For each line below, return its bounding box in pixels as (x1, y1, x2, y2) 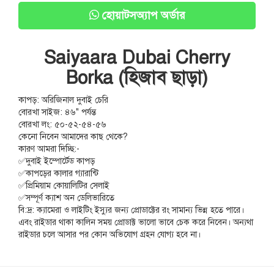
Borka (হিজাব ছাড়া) (66, 66, 208, 90)
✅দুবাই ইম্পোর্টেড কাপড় (18, 156, 95, 167)
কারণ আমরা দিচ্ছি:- (18, 144, 80, 155)
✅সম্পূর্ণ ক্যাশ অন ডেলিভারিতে (18, 193, 114, 204)
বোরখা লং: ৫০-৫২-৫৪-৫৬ (18, 119, 106, 130)
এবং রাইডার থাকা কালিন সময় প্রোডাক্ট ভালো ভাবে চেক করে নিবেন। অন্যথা (18, 217, 253, 228)
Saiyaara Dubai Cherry (44, 46, 230, 70)
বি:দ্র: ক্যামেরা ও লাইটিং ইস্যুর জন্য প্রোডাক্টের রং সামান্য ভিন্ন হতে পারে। (18, 205, 244, 216)
